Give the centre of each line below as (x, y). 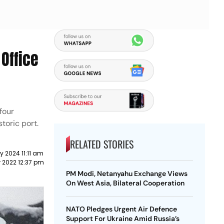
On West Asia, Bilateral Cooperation (125, 183)
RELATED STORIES (101, 144)
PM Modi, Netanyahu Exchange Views (126, 173)
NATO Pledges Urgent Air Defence (121, 209)
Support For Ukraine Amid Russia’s (122, 218)
